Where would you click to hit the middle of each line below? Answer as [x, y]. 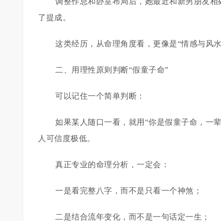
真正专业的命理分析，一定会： [112, 165]
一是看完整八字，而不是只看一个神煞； [129, 191]
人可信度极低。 [67, 138]
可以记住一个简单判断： [100, 96]
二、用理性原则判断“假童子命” [112, 70]
